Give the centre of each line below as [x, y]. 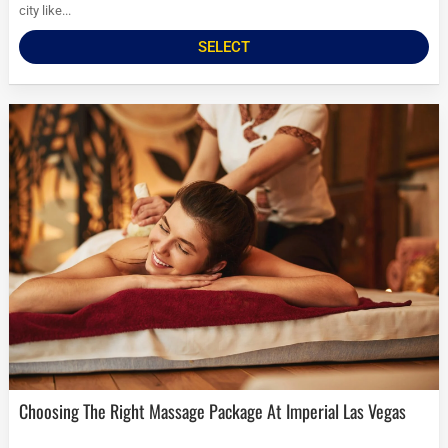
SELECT [224, 47]
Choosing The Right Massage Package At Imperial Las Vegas [217, 411]
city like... [45, 11]
